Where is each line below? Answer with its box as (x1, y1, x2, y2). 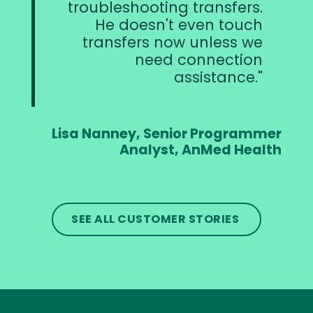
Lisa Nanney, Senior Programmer (52, 124, 282, 143)
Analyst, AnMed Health (119, 140, 282, 159)
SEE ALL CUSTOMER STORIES (71, 210, 242, 227)
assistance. (174, 67, 258, 88)
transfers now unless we (82, 32, 263, 53)
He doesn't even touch (95, 15, 263, 36)
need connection (135, 50, 263, 71)
